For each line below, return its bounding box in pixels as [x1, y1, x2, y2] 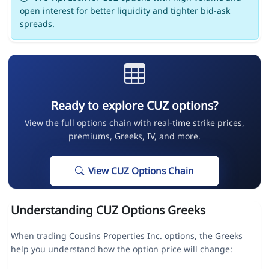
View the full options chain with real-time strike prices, [25, 117, 244, 129]
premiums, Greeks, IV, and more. [68, 130, 201, 142]
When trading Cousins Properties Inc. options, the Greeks [10, 230, 243, 242]
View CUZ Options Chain [88, 165, 194, 178]
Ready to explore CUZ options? [51, 97, 218, 114]
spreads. [19, 18, 55, 30]
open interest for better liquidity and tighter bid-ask [19, 5, 230, 17]
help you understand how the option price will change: [10, 243, 232, 255]
